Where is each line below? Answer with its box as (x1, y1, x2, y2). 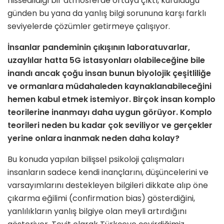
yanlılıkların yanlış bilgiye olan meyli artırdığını (7, 205, 186, 217)
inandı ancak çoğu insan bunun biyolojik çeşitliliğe (7, 67, 211, 79)
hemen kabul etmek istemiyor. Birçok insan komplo (7, 93, 215, 105)
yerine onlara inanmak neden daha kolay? (7, 132, 179, 144)
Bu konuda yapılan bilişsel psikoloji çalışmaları (7, 153, 184, 165)
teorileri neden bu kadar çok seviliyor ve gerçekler (7, 119, 212, 131)
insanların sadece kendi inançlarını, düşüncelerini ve (7, 166, 208, 178)
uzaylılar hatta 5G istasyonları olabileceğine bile (7, 54, 205, 66)
